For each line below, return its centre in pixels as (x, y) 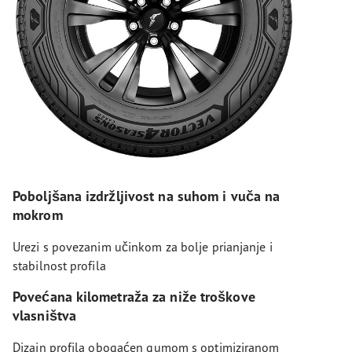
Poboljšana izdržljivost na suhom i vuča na (147, 196)
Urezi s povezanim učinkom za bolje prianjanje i (143, 246)
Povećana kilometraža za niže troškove (134, 296)
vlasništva (44, 315)
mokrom (38, 214)
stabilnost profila (59, 265)
